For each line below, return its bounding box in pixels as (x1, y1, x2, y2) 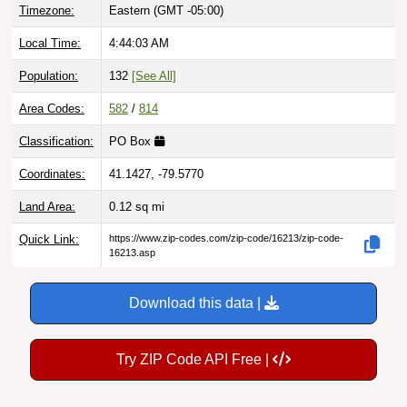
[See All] (132, 51, 176, 65)
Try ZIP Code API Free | (116, 333, 273, 350)
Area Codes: (19, 84, 84, 98)
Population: (19, 51, 78, 65)
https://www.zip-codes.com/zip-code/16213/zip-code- (109, 214, 343, 226)
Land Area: (19, 182, 75, 196)
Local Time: (19, 18, 81, 33)
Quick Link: (19, 214, 79, 229)
